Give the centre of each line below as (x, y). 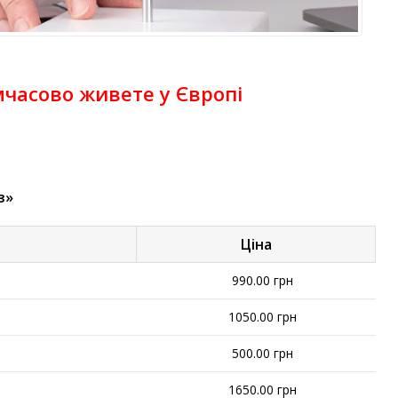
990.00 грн (262, 281)
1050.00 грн (262, 317)
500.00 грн (262, 354)
